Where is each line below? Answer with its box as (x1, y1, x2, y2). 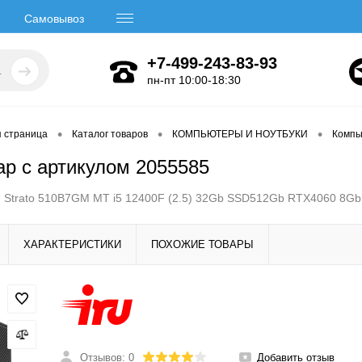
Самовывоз (24, 11, 84, 25)
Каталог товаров (72, 128, 148, 141)
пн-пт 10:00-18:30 (147, 73, 241, 86)
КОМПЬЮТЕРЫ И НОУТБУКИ (172, 128, 308, 141)
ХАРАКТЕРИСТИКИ (23, 238, 121, 250)
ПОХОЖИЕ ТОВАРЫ (151, 238, 254, 250)
